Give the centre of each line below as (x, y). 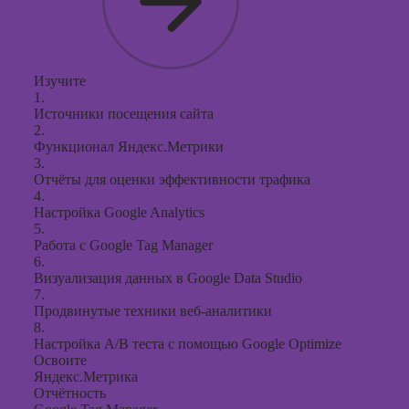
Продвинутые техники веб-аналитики (153, 311)
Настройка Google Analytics (119, 212)
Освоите (60, 360)
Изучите (60, 81)
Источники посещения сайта (124, 114)
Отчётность (70, 393)
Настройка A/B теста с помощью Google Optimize (188, 344)
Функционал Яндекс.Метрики (129, 147)
